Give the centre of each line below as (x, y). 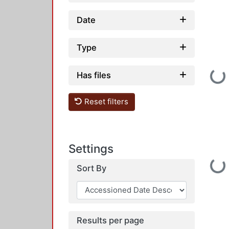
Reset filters (106, 102)
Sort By (91, 168)
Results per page (110, 220)
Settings (91, 148)
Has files (94, 75)
